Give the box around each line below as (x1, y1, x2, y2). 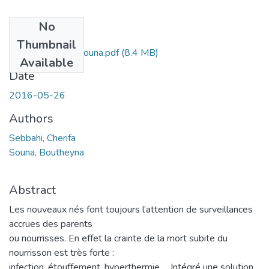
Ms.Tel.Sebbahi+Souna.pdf (9, 46, 119, 59)
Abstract (9, 181, 56, 198)
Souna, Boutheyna (9, 145, 84, 159)
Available (20, 54, 73, 71)
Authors (9, 110, 53, 127)
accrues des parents (9, 217, 92, 231)
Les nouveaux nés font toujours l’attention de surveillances (9, 202, 253, 216)
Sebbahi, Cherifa (9, 131, 76, 145)
